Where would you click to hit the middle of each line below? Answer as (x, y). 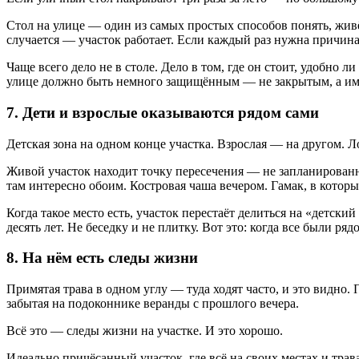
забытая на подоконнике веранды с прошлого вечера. (153, 303)
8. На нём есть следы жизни (102, 258)
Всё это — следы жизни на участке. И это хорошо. (145, 331)
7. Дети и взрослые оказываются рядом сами (163, 112)
